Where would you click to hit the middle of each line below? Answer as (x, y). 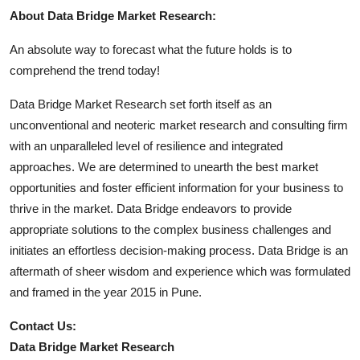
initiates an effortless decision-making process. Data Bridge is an (179, 250)
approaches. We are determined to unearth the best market (164, 166)
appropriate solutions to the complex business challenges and (170, 229)
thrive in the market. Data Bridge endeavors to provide (151, 208)
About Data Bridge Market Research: (113, 15)
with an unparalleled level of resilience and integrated (146, 145)
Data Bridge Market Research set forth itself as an (141, 104)
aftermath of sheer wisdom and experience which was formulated (180, 271)
